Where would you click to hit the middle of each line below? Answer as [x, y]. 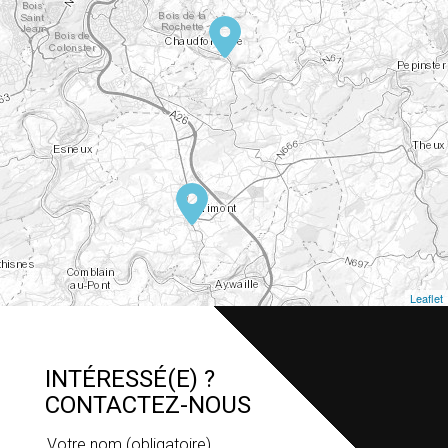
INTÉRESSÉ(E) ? [130, 379]
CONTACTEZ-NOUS [148, 405]
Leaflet [426, 298]
